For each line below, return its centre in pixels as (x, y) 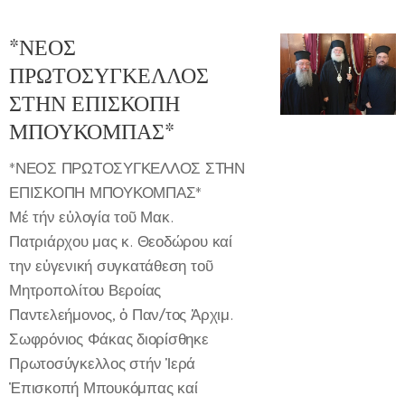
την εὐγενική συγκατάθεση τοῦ (111, 265)
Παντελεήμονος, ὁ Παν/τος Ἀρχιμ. (121, 314)
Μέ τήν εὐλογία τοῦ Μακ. (91, 217)
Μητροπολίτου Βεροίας (85, 290)
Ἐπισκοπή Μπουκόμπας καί (104, 387)
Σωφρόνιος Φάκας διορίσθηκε (109, 339)
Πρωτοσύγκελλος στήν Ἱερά (103, 363)
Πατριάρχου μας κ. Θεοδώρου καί (121, 241)
